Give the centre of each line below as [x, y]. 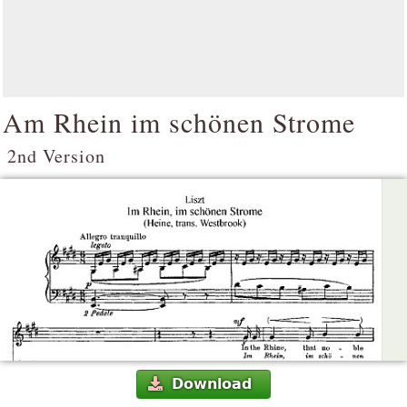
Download [211, 384]
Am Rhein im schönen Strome [179, 122]
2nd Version [56, 156]
